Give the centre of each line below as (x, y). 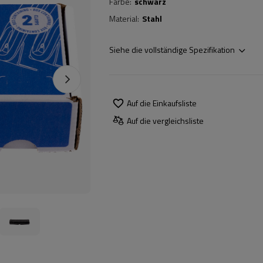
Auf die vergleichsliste (165, 120)
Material (123, 18)
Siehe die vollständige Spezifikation (172, 50)
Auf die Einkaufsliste (162, 103)
